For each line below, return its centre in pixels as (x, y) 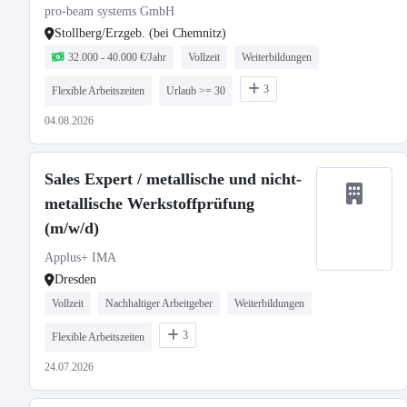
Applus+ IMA (80, 258)
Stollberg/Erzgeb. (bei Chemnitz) (140, 33)
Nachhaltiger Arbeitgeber (159, 303)
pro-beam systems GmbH (109, 11)
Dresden (75, 279)
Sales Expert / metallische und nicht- (173, 179)
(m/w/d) (72, 228)
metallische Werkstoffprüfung (149, 203)
